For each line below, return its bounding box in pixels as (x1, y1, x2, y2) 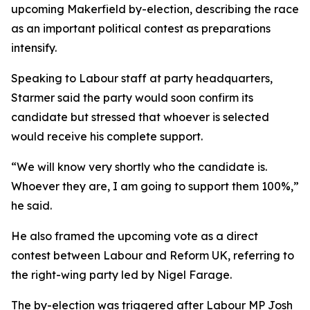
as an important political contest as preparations (11, 21, 271, 35)
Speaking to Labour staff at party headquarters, (11, 71, 273, 85)
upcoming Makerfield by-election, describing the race (11, 2, 299, 16)
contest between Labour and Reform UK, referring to (11, 248, 294, 262)
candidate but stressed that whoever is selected (11, 110, 269, 124)
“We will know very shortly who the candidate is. (11, 160, 267, 174)
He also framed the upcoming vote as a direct (11, 229, 258, 243)
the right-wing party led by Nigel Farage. (11, 268, 232, 282)
